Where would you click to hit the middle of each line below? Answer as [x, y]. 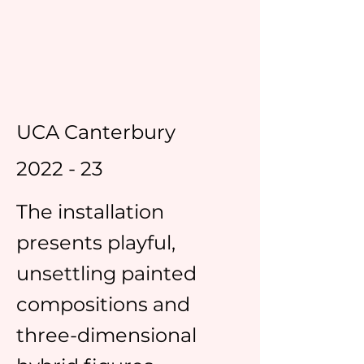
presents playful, [96, 243]
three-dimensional [106, 335]
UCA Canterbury [96, 132]
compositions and [103, 304]
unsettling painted [106, 273]
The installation [90, 212]
